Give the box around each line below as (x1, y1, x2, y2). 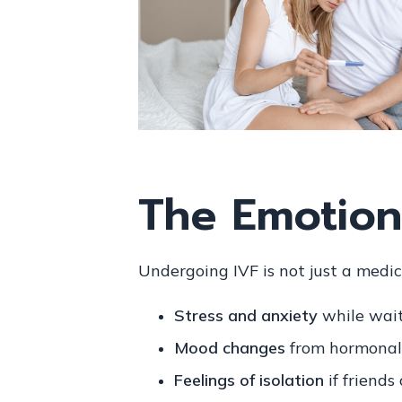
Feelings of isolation (173, 369, 324, 390)
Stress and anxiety (173, 304, 318, 326)
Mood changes (173, 336, 285, 358)
